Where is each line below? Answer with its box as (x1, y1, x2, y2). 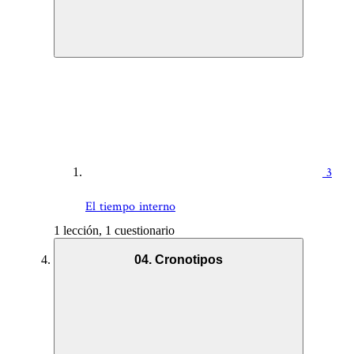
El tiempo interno (85, 198, 175, 216)
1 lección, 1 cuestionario (54, 224, 175, 238)
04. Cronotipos (134, 253, 223, 267)
